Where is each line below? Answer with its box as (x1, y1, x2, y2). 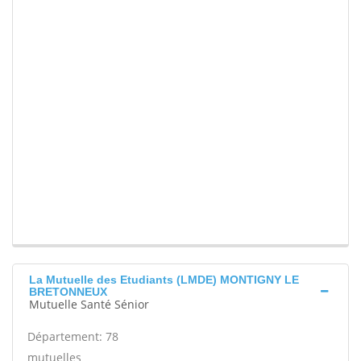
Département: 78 (27, 329, 118, 345)
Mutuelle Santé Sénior (29, 297, 149, 313)
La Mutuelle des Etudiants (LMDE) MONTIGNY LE (29, 273, 299, 287)
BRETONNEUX (29, 285, 107, 299)
